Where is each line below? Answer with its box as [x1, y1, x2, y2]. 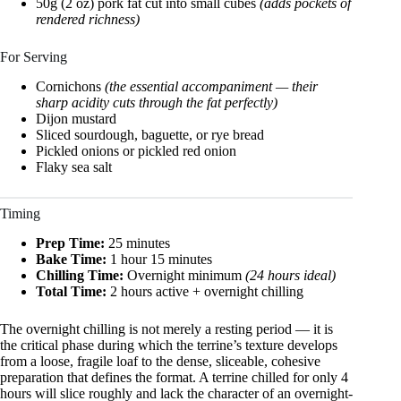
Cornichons [36, 79, 105, 95]
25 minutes [105, 235, 170, 251]
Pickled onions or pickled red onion [36, 143, 236, 159]
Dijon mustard [36, 111, 116, 127]
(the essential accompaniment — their [105, 79, 318, 95]
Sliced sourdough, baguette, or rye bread [36, 127, 264, 143]
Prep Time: [36, 235, 105, 251]
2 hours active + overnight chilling [107, 283, 303, 299]
